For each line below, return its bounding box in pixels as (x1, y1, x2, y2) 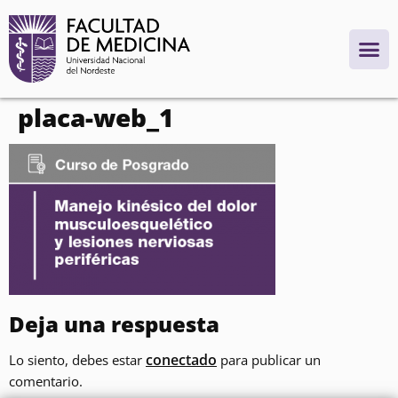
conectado (146, 350, 217, 370)
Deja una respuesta (9, 309, 219, 338)
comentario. (9, 372, 83, 390)
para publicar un (217, 351, 321, 369)
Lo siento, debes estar (9, 351, 146, 369)
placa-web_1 (18, 100, 173, 134)
